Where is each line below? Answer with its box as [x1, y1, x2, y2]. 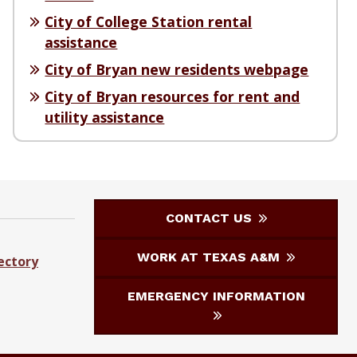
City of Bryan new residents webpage [45, 60, 309, 80]
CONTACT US [165, 210, 256, 226]
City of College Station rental [45, 12, 253, 32]
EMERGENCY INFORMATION [127, 288, 305, 304]
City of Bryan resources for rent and [45, 87, 300, 107]
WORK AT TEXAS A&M [137, 249, 284, 265]
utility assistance [45, 108, 165, 127]
